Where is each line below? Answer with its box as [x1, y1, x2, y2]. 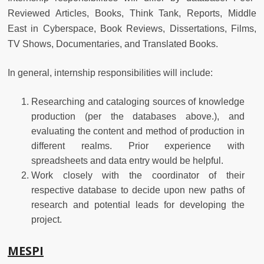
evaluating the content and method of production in [31, 126, 245, 136]
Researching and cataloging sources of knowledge [31, 96, 245, 107]
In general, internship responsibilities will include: [8, 67, 213, 78]
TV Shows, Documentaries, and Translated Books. [8, 38, 218, 49]
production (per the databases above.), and [31, 111, 245, 121]
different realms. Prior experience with [31, 140, 245, 151]
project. [31, 214, 62, 225]
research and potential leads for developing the [31, 199, 245, 210]
